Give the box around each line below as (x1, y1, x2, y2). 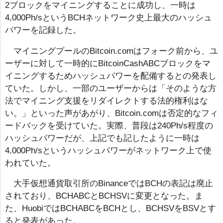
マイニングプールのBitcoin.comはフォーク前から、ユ (13, 46, 218, 56)
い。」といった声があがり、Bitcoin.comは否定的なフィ (5, 108, 218, 118)
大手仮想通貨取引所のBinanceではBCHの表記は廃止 (13, 179, 213, 189)
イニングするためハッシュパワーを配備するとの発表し (5, 71, 217, 81)
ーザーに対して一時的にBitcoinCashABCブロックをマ (5, 58, 211, 68)
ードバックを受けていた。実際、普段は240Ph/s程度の (5, 120, 213, 130)
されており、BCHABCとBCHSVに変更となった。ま (5, 191, 203, 201)
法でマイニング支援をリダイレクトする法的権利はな (5, 96, 208, 106)
